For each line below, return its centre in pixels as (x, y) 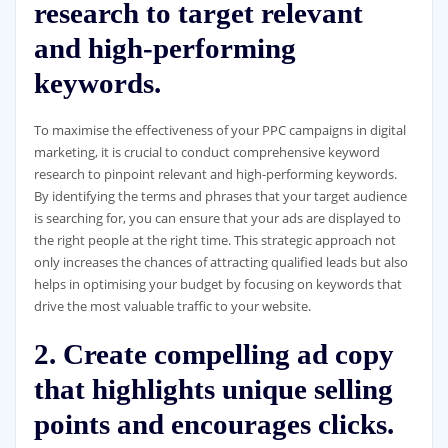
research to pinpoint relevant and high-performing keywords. (215, 173)
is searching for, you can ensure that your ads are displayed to (217, 217)
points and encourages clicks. (213, 424)
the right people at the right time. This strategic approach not (214, 239)
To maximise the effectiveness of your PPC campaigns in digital (219, 129)
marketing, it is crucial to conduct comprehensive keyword (206, 151)
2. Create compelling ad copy (213, 354)
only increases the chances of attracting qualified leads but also (220, 261)
